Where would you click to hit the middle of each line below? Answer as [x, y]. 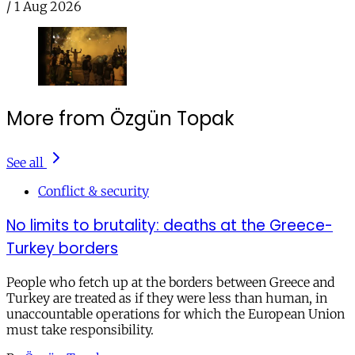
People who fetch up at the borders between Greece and [170, 282]
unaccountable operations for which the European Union [176, 314]
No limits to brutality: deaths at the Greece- [170, 225]
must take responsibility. [80, 330]
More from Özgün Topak [120, 119]
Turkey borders [62, 248]
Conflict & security [94, 191]
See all [25, 162]
